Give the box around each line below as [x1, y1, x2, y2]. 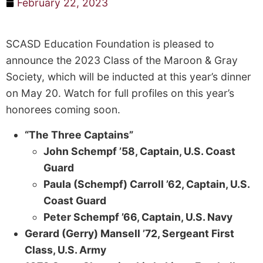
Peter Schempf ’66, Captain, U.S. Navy [43, 210, 232, 223]
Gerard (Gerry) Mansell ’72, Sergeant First [25, 227, 234, 240]
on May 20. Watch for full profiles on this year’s [6, 87, 234, 100]
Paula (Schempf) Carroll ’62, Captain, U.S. [43, 177, 249, 190]
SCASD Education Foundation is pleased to [6, 38, 214, 50]
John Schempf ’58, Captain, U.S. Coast [43, 144, 235, 157]
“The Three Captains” [25, 128, 133, 141]
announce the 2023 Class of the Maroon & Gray [6, 54, 238, 67]
